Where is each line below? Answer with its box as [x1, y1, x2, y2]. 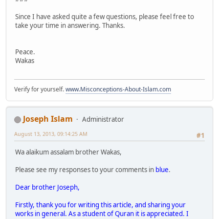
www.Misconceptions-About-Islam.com [66, 85, 171, 94]
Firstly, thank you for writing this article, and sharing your [15, 200, 186, 210]
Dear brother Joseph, [15, 183, 80, 192]
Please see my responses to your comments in [15, 165, 155, 175]
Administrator [82, 115, 124, 124]
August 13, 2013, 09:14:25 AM [14, 130, 88, 138]
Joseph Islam [23, 113, 73, 125]
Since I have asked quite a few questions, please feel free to [15, 12, 194, 21]
